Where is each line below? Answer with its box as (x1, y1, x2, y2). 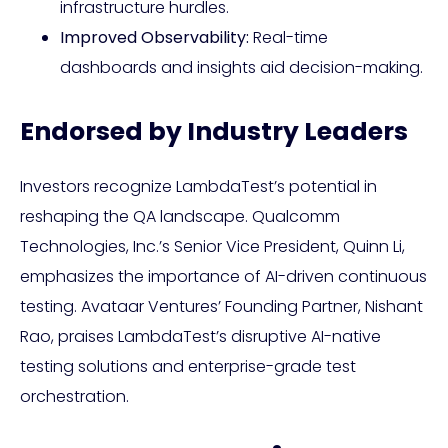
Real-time (249, 26, 328, 50)
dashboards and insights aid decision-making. (60, 56, 423, 80)
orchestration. (20, 385, 129, 409)
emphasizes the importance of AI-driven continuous (20, 265, 427, 289)
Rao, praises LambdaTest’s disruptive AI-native (20, 325, 381, 349)
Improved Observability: (60, 26, 249, 50)
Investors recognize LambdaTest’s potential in (20, 175, 377, 199)
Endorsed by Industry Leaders (20, 114, 408, 150)
